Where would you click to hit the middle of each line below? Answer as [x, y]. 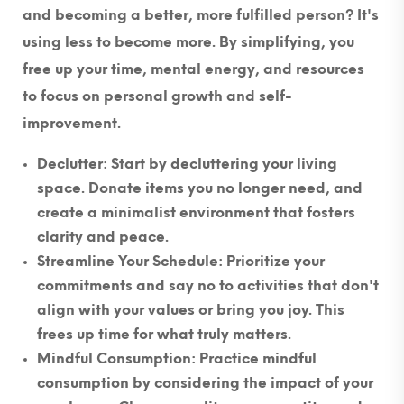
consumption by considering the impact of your [205, 383]
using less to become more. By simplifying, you [188, 42]
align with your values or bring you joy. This [191, 310]
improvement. [72, 124]
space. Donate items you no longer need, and [200, 188]
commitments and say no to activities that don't [208, 286]
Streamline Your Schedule [128, 262]
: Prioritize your [271, 262]
